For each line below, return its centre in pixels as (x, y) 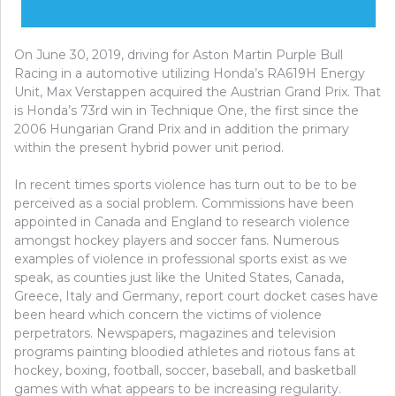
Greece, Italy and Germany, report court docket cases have (196, 296)
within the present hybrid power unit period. (149, 147)
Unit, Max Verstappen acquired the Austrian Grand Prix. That (198, 91)
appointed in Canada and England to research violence (182, 221)
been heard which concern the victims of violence (168, 314)
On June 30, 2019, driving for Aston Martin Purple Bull (179, 54)
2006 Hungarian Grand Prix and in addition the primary (182, 129)
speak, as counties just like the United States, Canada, (179, 277)
